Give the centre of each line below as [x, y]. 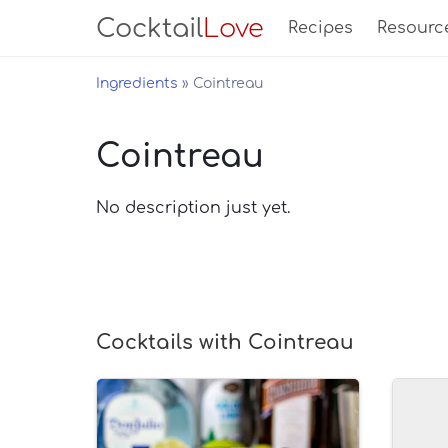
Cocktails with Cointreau [225, 342]
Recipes [320, 28]
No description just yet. [193, 208]
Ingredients [137, 83]
